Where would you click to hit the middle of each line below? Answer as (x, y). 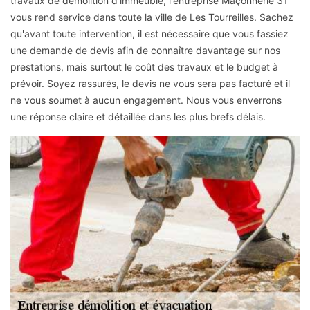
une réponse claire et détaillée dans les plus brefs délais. (138, 116)
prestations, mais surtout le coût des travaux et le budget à (144, 66)
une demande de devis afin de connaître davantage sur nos (145, 50)
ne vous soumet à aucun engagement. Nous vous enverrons (146, 100)
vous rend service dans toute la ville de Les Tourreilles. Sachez (152, 17)
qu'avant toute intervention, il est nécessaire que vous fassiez (149, 33)
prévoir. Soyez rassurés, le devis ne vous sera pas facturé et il (150, 83)
